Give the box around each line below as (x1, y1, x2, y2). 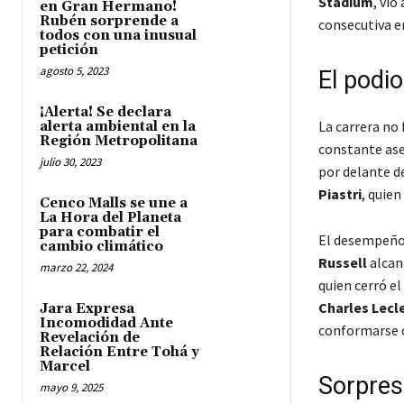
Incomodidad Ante (40, 315, 173, 333)
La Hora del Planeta (40, 209, 181, 227)
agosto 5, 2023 (40, 63, 108, 79)
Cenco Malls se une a (40, 195, 188, 213)
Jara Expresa (40, 300, 134, 318)
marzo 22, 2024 (40, 260, 113, 276)
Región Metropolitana (40, 133, 197, 151)
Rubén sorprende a (40, 13, 179, 31)
